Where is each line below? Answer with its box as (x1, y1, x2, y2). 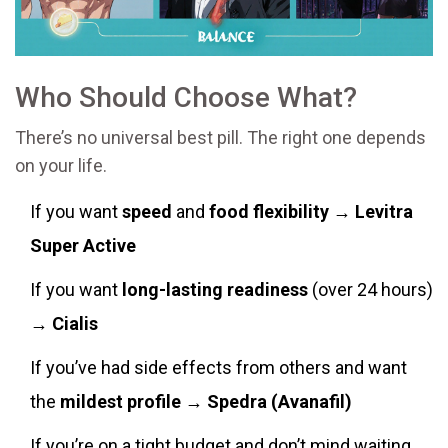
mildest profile (60, 391, 181, 413)
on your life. (15, 155, 107, 177)
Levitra (355, 201, 413, 223)
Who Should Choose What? (15, 81, 357, 115)
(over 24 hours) (308, 279, 433, 301)
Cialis (52, 313, 98, 335)
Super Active (30, 235, 136, 257)
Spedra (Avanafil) (207, 391, 352, 413)
